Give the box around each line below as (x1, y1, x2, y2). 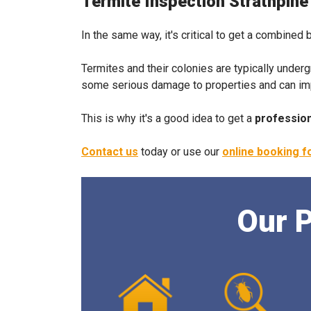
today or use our (138, 145, 222, 158)
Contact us (81, 145, 138, 158)
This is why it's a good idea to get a (81, 112, 255, 125)
